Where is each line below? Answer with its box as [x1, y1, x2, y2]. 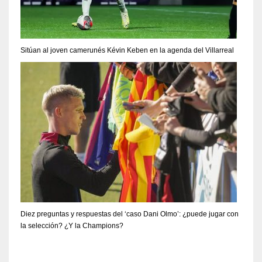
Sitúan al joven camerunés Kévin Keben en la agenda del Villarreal [20, 46, 234, 55]
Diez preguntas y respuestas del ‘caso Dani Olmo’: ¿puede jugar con [20, 210, 239, 219]
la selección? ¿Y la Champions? [20, 222, 123, 230]
